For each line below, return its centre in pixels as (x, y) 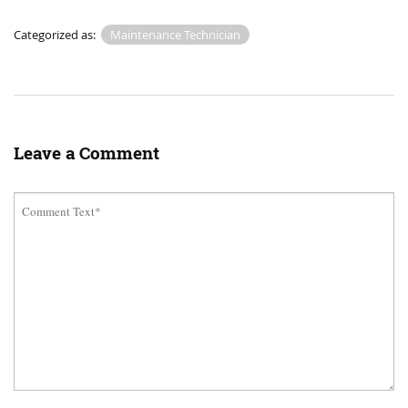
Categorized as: (56, 34)
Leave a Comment (87, 153)
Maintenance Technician (175, 34)
